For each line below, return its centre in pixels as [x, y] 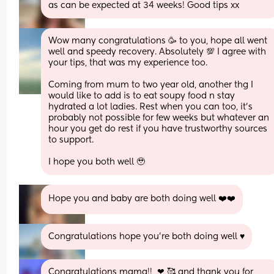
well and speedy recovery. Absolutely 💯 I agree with [157, 52]
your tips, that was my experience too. [129, 63]
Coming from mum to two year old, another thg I [151, 85]
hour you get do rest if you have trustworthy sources [158, 129]
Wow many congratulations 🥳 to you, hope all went [158, 41]
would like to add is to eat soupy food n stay [142, 96]
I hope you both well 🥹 [97, 162]
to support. [72, 140]
